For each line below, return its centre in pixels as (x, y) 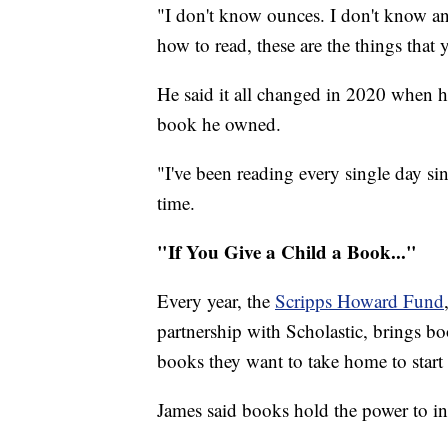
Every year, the (216, 301)
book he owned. (219, 124)
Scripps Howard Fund (359, 301)
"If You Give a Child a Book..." (287, 252)
